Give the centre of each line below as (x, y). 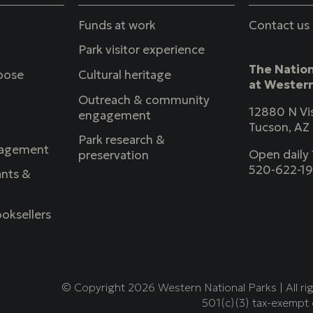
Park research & (121, 140)
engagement (114, 115)
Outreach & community (144, 100)
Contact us (279, 26)
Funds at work (117, 26)
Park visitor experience (141, 50)
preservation (113, 155)
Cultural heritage (124, 75)
